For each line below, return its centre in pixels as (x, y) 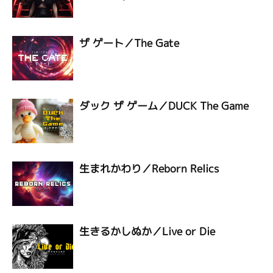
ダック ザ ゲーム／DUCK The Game (164, 106)
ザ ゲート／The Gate (129, 43)
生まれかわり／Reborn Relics (149, 168)
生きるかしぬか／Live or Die (147, 231)
